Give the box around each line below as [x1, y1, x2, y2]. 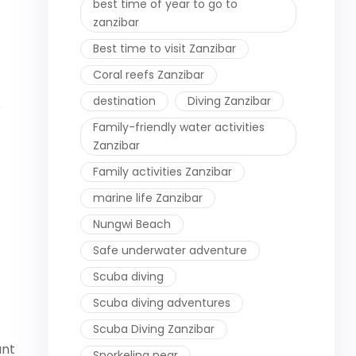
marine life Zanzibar [93, 189, 203, 206]
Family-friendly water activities [93, 118, 265, 135]
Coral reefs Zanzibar [93, 66, 204, 83]
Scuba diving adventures [93, 294, 230, 311]
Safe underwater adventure [93, 242, 247, 258]
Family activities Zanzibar [93, 163, 232, 180]
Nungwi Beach [93, 215, 171, 232]
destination [93, 92, 156, 109]
